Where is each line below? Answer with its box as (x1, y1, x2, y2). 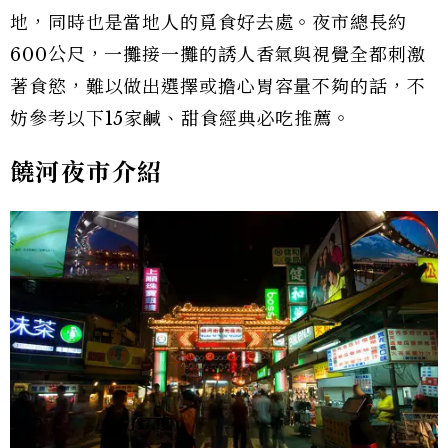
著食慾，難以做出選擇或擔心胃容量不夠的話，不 (10, 75, 426, 98)
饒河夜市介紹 (10, 157, 163, 187)
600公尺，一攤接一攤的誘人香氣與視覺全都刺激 (10, 43, 426, 66)
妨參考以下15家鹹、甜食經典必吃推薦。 (10, 107, 352, 130)
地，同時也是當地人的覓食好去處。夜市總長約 (10, 11, 407, 34)
